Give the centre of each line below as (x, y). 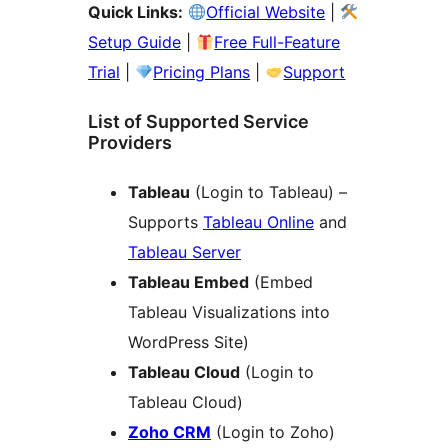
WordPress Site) (188, 342)
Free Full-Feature (277, 42)
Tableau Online (258, 222)
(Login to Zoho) (273, 432)
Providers (130, 143)
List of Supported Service (198, 122)
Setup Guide (134, 42)
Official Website (266, 12)
